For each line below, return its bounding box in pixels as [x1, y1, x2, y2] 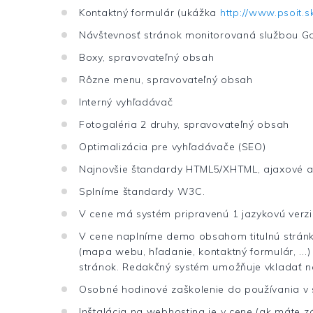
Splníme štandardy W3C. [79, 185, 205, 198]
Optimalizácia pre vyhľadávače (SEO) [79, 140, 266, 154]
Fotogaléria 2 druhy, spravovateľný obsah [79, 118, 289, 131]
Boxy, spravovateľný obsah [79, 51, 214, 64]
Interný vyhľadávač [79, 96, 173, 109]
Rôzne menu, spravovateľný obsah [79, 73, 253, 87]
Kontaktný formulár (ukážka [79, 6, 220, 20]
